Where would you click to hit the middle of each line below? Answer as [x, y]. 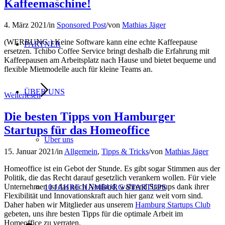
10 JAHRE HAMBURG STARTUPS [105, 187]
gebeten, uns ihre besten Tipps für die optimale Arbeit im [93, 213]
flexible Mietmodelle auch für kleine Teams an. [78, 69]
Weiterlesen [22, 95]
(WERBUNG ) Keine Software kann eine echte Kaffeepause [101, 42]
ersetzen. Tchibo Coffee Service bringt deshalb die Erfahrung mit [107, 51]
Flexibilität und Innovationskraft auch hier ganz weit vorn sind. [103, 195]
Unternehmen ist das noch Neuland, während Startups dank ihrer [106, 186]
